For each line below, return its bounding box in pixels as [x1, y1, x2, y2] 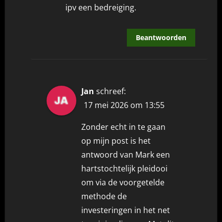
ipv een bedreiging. [65, 1, 136, 13]
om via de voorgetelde [81, 176, 165, 188]
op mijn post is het [81, 135, 151, 146]
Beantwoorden [135, 32, 186, 42]
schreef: [96, 85, 126, 97]
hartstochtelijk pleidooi [81, 163, 168, 174]
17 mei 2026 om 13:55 [84, 99, 165, 111]
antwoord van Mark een [81, 149, 170, 160]
